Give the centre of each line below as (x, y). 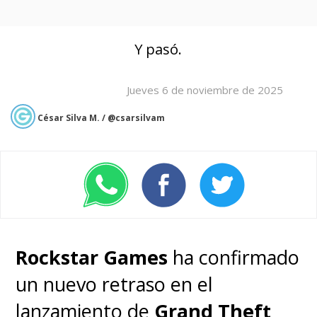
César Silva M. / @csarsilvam (101, 118)
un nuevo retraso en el (115, 284)
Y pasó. (158, 49)
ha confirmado (234, 258)
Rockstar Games (92, 258)
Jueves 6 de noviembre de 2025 (205, 90)
